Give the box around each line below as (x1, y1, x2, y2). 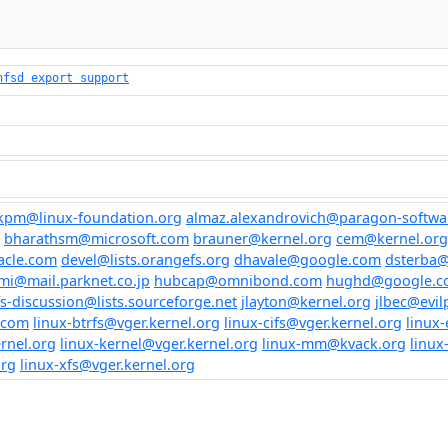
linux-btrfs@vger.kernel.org (33, 313, 220, 332)
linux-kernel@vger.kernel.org (60, 334, 258, 353)
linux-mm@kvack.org (262, 334, 406, 353)
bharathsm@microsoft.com (4, 229, 189, 248)
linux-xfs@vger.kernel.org (20, 355, 195, 374)
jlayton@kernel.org (241, 292, 371, 311)
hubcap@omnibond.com (154, 271, 322, 290)
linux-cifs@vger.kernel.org (224, 313, 402, 332)
